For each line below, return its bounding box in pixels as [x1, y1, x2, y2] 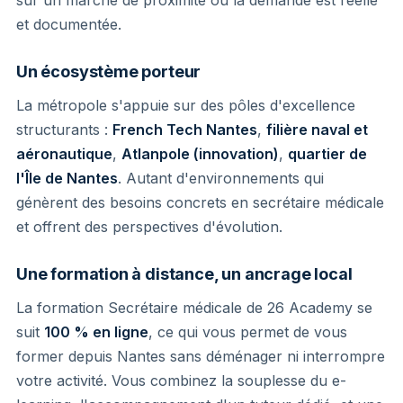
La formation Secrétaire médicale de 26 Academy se [16, 298, 372, 317]
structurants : [16, 120, 112, 139]
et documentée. [16, 14, 121, 33]
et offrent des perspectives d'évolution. [16, 217, 282, 236]
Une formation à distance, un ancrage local [16, 264, 353, 283]
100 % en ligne [44, 322, 148, 341]
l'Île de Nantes [16, 168, 118, 187]
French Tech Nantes [112, 120, 257, 139]
